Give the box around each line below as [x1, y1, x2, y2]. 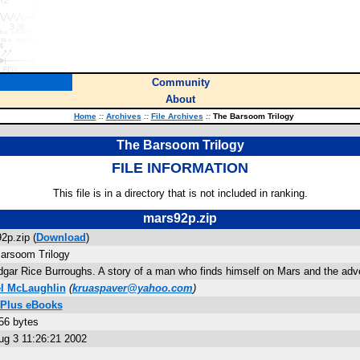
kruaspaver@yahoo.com [72, 282, 193, 294]
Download [35, 231, 86, 243]
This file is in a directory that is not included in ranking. [52, 187, 308, 199]
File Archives [150, 112, 203, 121]
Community [151, 76, 210, 88]
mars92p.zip [143, 211, 217, 225]
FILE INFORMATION [112, 160, 248, 176]
